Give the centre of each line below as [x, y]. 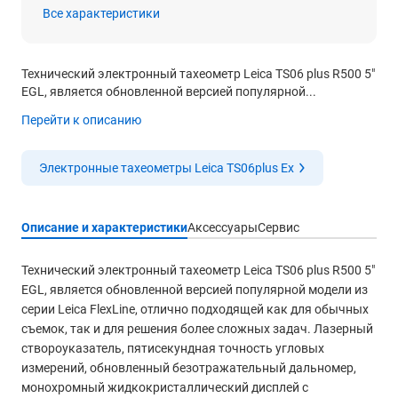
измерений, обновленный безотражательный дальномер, [189, 368]
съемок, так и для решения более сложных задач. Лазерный [197, 329]
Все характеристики [101, 13]
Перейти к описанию [81, 120]
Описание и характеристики [104, 227]
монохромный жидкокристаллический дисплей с [165, 387]
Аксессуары [223, 227]
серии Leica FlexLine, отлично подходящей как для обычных [195, 309]
